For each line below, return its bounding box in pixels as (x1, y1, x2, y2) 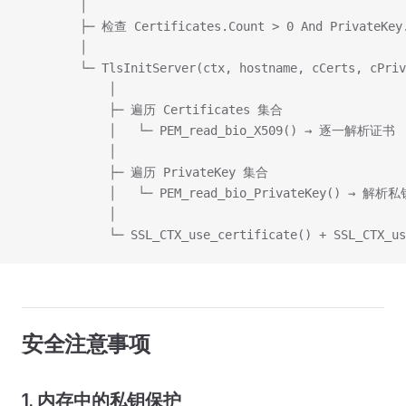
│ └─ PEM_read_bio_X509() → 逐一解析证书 (22, 123, 395, 138)
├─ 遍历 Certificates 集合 (22, 102, 283, 117)
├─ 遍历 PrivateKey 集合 (22, 165, 268, 179)
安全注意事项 (22, 331, 150, 357)
